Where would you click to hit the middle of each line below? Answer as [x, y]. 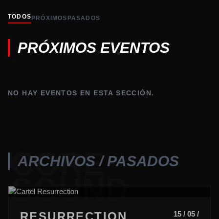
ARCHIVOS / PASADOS [98, 161]
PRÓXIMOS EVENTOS [94, 48]
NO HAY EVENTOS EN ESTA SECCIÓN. [81, 93]
